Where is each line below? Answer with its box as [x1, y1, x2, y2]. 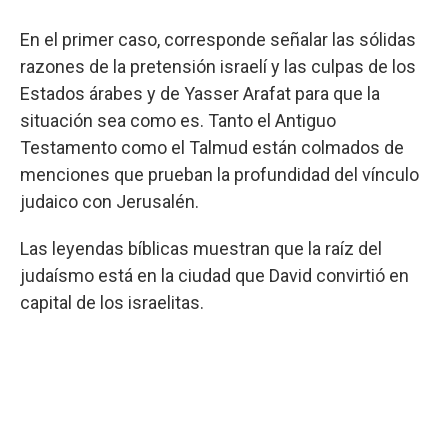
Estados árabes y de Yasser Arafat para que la [20, 83, 380, 104]
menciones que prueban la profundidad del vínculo [20, 164, 419, 185]
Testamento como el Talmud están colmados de [20, 137, 404, 158]
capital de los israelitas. [20, 292, 204, 313]
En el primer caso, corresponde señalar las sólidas [20, 29, 416, 50]
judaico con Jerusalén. [20, 191, 199, 212]
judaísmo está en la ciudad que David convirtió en [20, 265, 409, 286]
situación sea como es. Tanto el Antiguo [20, 110, 336, 131]
